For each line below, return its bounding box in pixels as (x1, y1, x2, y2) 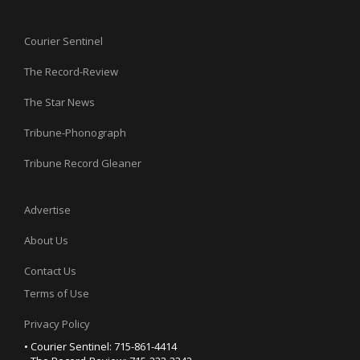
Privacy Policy (24, 316, 90, 331)
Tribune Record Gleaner (24, 155, 141, 170)
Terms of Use (24, 285, 89, 301)
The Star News (24, 94, 95, 109)
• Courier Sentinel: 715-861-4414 (24, 338, 177, 354)
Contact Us (24, 263, 76, 278)
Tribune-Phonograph (24, 125, 126, 140)
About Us (24, 232, 68, 247)
